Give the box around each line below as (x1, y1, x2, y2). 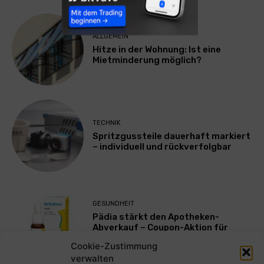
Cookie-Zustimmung (71, 240, 157, 252)
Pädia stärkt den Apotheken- (93, 212, 220, 223)
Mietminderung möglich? (93, 55, 202, 66)
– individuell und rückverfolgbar (93, 141, 232, 152)
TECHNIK (93, 118, 121, 127)
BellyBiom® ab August (93, 233, 190, 244)
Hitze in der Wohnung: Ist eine (93, 44, 222, 55)
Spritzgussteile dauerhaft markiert (93, 130, 251, 141)
